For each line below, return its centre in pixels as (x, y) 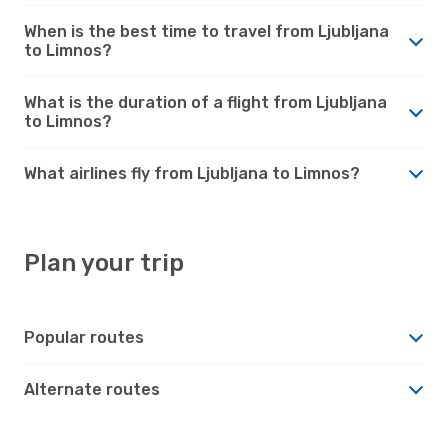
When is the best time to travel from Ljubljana (206, 31)
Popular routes (84, 337)
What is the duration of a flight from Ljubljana (205, 102)
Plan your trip (104, 262)
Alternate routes (92, 389)
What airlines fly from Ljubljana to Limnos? (192, 173)
